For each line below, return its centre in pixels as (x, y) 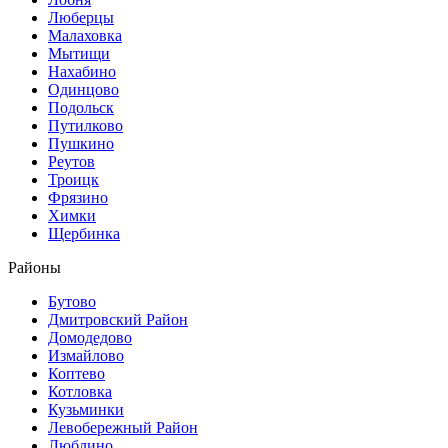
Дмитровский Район (118, 319)
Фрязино (78, 197)
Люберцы (81, 17)
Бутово (72, 301)
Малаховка (85, 35)
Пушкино (81, 143)
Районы (34, 267)
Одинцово (83, 89)
